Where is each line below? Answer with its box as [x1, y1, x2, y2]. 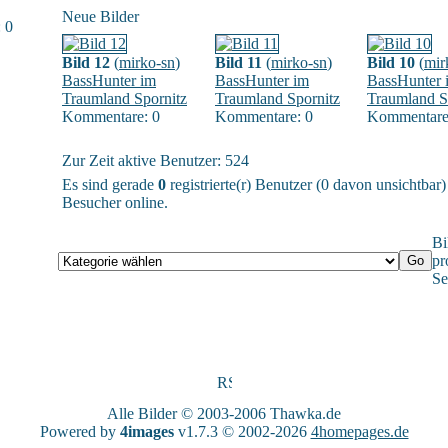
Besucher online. [62, 194, 168, 211]
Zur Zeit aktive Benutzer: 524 [62, 152, 249, 169]
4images [119, 423, 174, 440]
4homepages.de [310, 423, 409, 440]
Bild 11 [215, 54, 262, 71]
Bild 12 [62, 54, 110, 71]
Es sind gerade [62, 176, 158, 193]
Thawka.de [270, 405, 341, 422]
